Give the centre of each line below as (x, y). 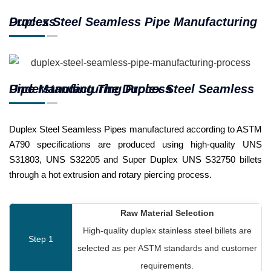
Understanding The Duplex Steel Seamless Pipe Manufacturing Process (90, 89)
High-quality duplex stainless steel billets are (167, 230)
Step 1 (41, 239)
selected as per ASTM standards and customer (167, 248)
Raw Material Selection (167, 213)
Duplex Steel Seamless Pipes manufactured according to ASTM (135, 129)
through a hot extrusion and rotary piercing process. (110, 174)
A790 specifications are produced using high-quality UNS (135, 144)
